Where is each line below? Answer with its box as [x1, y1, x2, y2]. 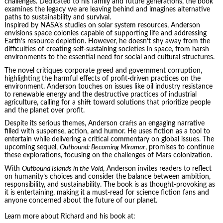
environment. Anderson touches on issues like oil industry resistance [4, 83, 213, 90]
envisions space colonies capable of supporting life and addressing [4, 30, 207, 37]
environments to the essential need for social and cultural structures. [4, 54, 215, 61]
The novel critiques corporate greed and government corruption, [4, 67, 202, 74]
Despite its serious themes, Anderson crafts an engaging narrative [4, 120, 205, 127]
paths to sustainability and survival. [4, 14, 111, 21]
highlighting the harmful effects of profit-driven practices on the [4, 75, 201, 82]
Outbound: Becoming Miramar [59, 144, 145, 151]
